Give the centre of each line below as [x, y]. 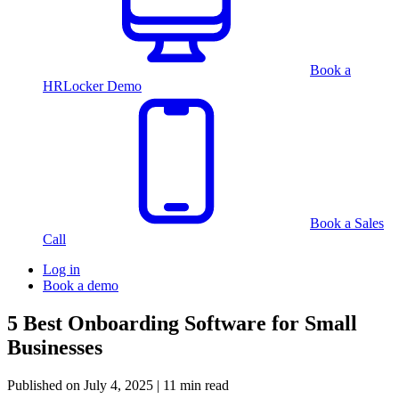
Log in [61, 270]
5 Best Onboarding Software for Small [182, 324]
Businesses [55, 348]
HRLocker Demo [92, 86]
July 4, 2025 [118, 386]
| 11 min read [191, 386]
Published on [45, 386]
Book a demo [81, 286]
